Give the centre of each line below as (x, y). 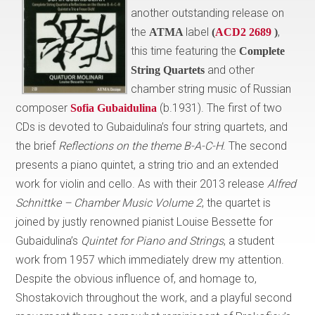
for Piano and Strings (172, 240)
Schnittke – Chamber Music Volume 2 (109, 202)
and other (231, 70)
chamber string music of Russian (211, 89)
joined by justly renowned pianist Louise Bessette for (144, 221)
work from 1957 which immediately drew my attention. (150, 259)
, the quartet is (237, 202)
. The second (255, 146)
